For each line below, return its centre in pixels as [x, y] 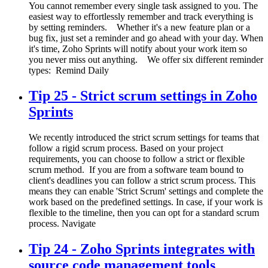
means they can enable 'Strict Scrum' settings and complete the [146, 191]
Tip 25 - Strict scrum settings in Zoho [143, 95]
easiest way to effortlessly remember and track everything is [141, 17]
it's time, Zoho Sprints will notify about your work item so [138, 49]
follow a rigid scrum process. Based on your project [126, 148]
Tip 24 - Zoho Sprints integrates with [142, 249]
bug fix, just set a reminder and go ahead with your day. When [146, 38]
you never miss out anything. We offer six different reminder [146, 60]
